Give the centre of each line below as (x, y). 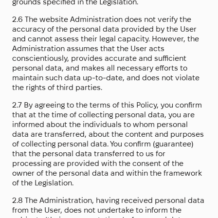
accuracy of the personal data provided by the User (104, 29)
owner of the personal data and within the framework (107, 173)
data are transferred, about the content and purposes (108, 134)
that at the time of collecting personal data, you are (103, 115)
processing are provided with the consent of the (98, 163)
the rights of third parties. (57, 88)
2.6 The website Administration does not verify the (102, 19)
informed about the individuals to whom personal (100, 125)
